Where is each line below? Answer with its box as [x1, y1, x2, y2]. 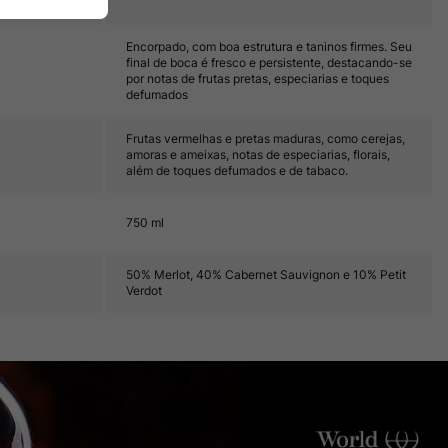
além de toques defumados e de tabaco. [126, 163, 348, 178]
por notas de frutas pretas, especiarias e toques [126, 71, 389, 86]
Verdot [126, 283, 162, 298]
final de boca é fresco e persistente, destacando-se [126, 55, 412, 70]
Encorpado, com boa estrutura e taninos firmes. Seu [126, 39, 412, 54]
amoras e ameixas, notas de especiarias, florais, [126, 147, 390, 162]
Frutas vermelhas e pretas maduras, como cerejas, [126, 131, 405, 146]
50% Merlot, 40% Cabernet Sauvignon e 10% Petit [126, 267, 406, 282]
